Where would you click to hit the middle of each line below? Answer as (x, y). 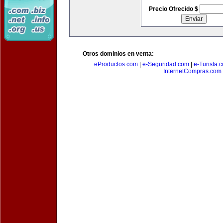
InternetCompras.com (192, 71)
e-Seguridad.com (166, 64)
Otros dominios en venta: (118, 54)
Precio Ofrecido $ (174, 9)
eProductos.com (116, 64)
